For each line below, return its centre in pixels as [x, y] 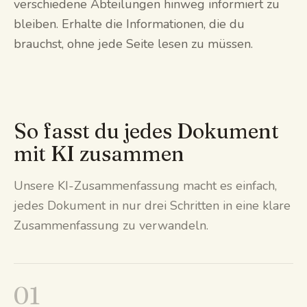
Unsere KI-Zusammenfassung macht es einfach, [145, 185]
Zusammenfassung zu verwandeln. [111, 225]
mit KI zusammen [99, 153]
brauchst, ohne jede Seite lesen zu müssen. [133, 44]
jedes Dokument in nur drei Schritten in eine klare [152, 205]
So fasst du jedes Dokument [146, 131]
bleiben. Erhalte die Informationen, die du [129, 24]
